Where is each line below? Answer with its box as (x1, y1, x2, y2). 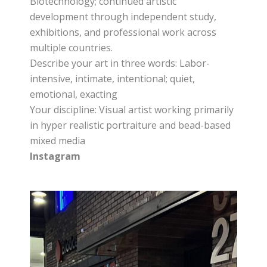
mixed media (30, 134, 86, 147)
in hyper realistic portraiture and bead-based (30, 119, 231, 132)
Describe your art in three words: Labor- (30, 57, 210, 70)
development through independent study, (30, 10, 217, 23)
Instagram (30, 150, 81, 163)
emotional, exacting (30, 88, 118, 101)
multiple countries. (30, 41, 113, 54)
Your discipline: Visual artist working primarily (30, 103, 234, 116)
